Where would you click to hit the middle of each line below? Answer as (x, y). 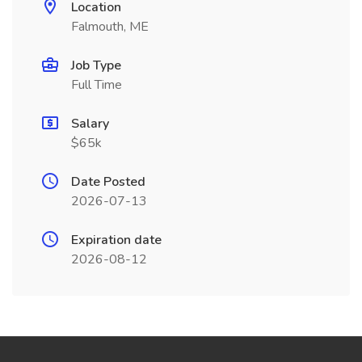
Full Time (97, 85)
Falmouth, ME (110, 27)
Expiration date (116, 240)
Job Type (96, 65)
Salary (90, 124)
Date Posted (108, 182)
